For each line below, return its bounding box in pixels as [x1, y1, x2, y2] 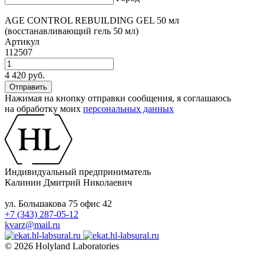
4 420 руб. [5, 70, 45, 81]
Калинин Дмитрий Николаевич [5, 177, 132, 188]
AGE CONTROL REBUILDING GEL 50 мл [5, 15, 179, 26]
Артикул [5, 37, 39, 47]
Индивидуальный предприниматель [5, 167, 151, 177]
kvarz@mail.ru [5, 220, 60, 230]
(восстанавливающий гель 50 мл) [5, 26, 138, 37]
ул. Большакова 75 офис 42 [5, 199, 112, 209]
